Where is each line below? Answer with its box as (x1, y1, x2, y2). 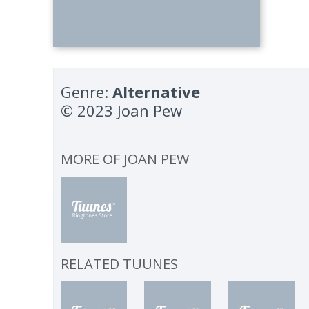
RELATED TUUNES (61, 254, 179, 273)
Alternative (112, 81, 201, 102)
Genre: (61, 81, 113, 102)
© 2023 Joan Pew (61, 100, 183, 121)
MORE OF (61, 150, 124, 168)
